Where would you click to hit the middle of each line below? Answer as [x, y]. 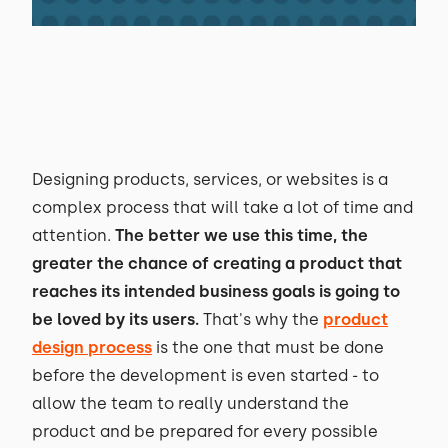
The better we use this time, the [239, 235]
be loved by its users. [117, 319]
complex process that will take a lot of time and [222, 207]
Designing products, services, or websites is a [210, 179]
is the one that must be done [268, 347]
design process [92, 347]
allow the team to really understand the [190, 403]
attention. [71, 235]
